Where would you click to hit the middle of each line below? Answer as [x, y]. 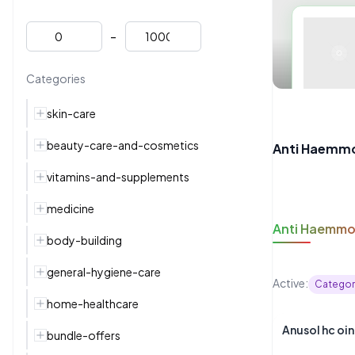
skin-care [71, 113]
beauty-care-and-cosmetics [123, 145]
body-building [84, 240]
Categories [56, 78]
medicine [71, 208]
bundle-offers [84, 335]
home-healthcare [93, 303]
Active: [290, 283]
